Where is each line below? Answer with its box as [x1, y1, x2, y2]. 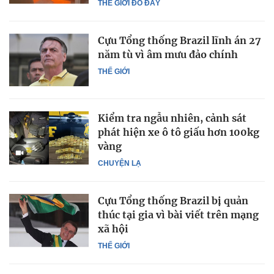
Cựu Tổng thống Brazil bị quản [98, 194, 248, 207]
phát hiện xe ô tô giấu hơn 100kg [98, 126, 259, 139]
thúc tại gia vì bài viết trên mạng [98, 209, 259, 221]
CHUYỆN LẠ [98, 159, 141, 168]
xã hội [98, 223, 128, 235]
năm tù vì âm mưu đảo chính [98, 48, 238, 61]
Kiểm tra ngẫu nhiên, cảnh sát [98, 112, 246, 125]
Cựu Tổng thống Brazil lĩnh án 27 [98, 34, 261, 46]
